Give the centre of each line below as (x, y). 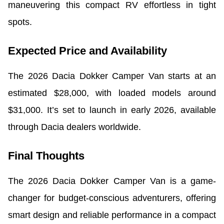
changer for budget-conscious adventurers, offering (112, 198)
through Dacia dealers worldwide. (74, 127)
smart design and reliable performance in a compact (112, 215)
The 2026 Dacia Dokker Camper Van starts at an (112, 76)
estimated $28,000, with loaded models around (112, 93)
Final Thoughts (46, 155)
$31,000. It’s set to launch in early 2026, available (112, 110)
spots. (20, 22)
